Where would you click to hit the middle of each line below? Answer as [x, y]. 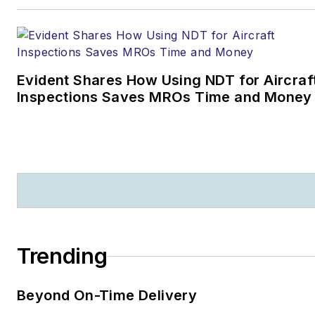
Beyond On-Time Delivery [108, 296]
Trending [62, 256]
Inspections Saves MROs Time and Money [165, 97]
